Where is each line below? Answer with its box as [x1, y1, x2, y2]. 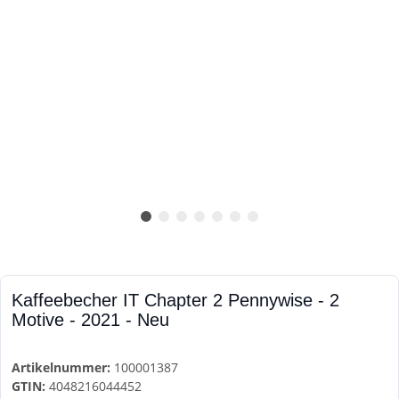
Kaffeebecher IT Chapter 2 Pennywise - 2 [12, 290, 339, 311]
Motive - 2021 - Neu [12, 310, 169, 330]
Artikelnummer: [12, 359, 114, 377]
